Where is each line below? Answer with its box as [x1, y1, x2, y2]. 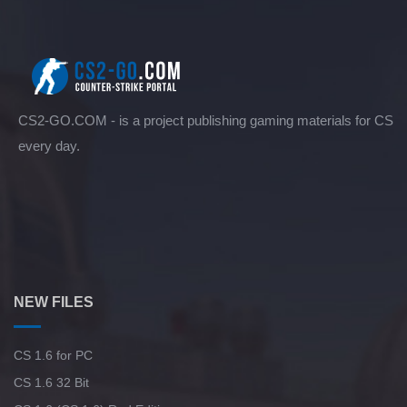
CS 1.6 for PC [14, 348, 93, 363]
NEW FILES [14, 294, 94, 311]
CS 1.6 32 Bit [14, 375, 89, 391]
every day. [18, 138, 80, 154]
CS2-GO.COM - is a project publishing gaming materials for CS [18, 113, 393, 129]
